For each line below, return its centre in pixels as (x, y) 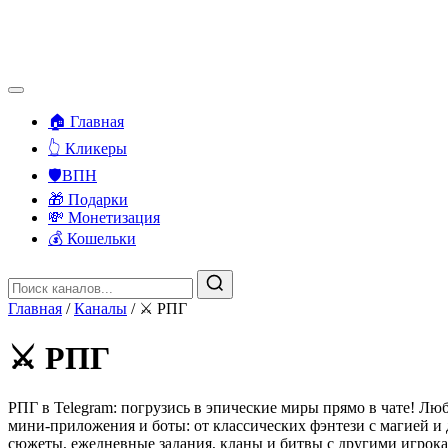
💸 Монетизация (104, 217)
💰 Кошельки (92, 238)
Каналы (100, 308)
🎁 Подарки (88, 199)
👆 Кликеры (87, 148)
